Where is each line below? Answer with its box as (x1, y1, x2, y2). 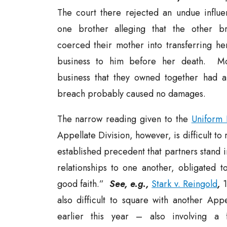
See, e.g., (109, 177, 152, 191)
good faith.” (57, 177, 109, 191)
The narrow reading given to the (57, 112, 192, 126)
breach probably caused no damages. (57, 87, 206, 100)
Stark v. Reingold (152, 177, 217, 191)
